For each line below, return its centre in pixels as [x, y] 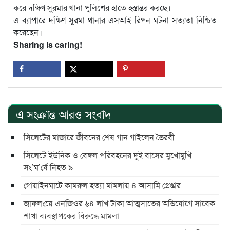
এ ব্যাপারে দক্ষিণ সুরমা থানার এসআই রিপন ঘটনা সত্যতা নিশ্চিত [115, 20]
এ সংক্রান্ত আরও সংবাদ [64, 114]
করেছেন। [28, 32]
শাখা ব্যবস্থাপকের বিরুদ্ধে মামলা [72, 216]
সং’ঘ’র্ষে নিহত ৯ [48, 167]
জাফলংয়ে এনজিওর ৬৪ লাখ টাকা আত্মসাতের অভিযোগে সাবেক [119, 203]
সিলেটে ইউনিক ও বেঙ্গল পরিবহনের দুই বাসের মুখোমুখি [108, 155]
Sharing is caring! [48, 45]
